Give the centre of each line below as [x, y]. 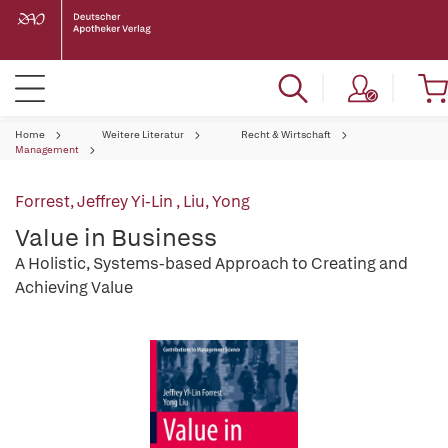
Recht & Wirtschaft [286, 134]
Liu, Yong [216, 201]
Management [47, 149]
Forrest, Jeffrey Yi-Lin [95, 201]
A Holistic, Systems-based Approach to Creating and [211, 263]
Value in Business [116, 237]
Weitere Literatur [143, 134]
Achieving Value [74, 287]
